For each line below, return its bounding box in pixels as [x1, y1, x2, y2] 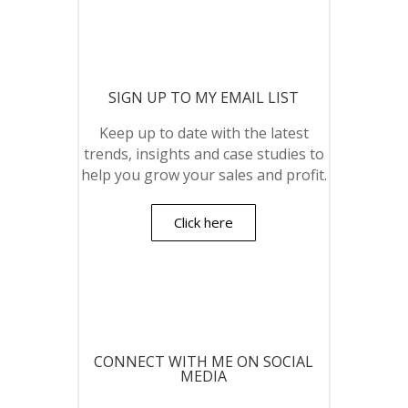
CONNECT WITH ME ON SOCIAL [94, 352, 314, 372]
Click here [174, 213, 234, 231]
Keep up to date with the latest [98, 123, 309, 143]
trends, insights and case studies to [83, 144, 324, 164]
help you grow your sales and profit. [80, 165, 327, 185]
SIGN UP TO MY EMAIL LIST [108, 87, 300, 107]
